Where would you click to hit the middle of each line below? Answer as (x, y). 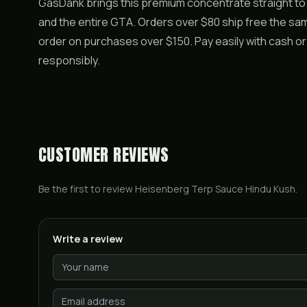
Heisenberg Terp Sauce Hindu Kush (215, 189)
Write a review (88, 239)
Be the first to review (87, 189)
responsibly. (69, 60)
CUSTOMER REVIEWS (104, 155)
